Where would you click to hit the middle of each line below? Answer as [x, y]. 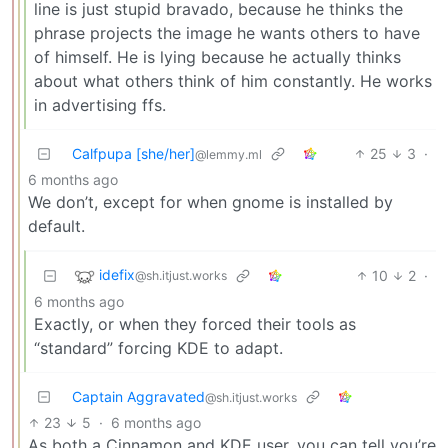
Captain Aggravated [138, 396]
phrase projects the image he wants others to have [227, 32]
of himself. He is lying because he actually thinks [217, 56]
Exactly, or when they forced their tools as [195, 323]
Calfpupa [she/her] [133, 153]
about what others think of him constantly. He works [233, 80]
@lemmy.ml [228, 154]
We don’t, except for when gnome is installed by [210, 201]
